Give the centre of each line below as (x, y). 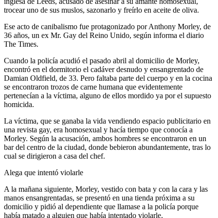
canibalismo (59, 26)
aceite (162, 10)
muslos (72, 10)
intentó (48, 172)
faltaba (107, 78)
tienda (144, 198)
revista (27, 129)
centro (36, 147)
